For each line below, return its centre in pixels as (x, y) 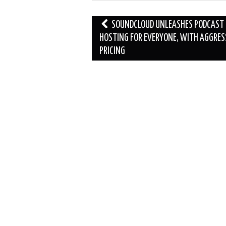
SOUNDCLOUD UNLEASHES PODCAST (167, 25)
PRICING (112, 51)
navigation (113, 38)
